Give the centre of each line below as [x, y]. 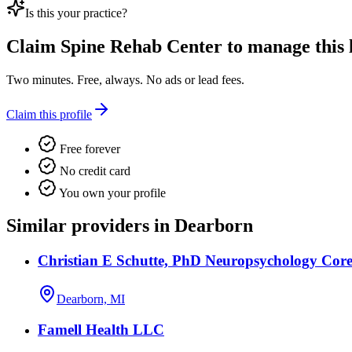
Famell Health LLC [101, 329]
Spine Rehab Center [141, 46]
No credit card [93, 170]
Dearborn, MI [91, 299]
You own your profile [111, 192]
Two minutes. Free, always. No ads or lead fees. [125, 79]
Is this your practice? [76, 13]
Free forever [88, 148]
